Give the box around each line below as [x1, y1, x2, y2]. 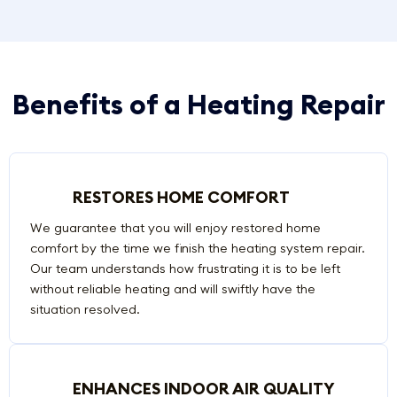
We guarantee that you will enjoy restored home [29, 220, 321, 237]
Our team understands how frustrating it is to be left [29, 261, 340, 277]
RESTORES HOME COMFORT [72, 186, 290, 207]
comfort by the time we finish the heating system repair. [29, 240, 365, 257]
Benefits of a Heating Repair [12, 87, 385, 122]
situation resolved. [29, 301, 140, 318]
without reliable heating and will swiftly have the [29, 281, 315, 298]
